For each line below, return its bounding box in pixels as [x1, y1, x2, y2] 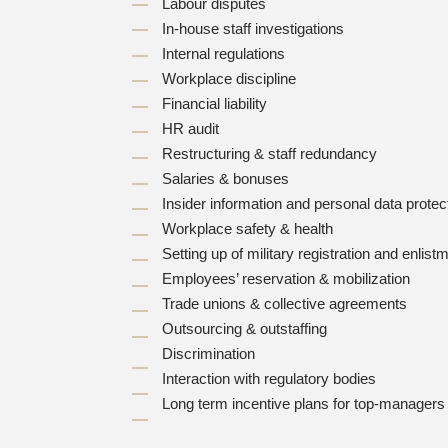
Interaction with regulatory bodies [162, 370, 376, 387]
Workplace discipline [162, 70, 296, 87]
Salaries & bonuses [162, 170, 289, 187]
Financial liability [162, 95, 267, 112]
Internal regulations [162, 45, 285, 62]
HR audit [162, 120, 219, 137]
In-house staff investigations [162, 20, 344, 37]
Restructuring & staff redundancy [162, 145, 377, 162]
